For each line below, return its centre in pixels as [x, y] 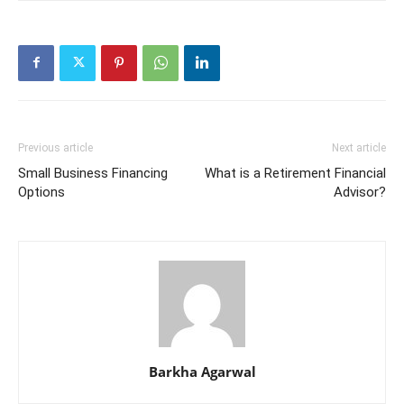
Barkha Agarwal [202, 371]
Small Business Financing [93, 173]
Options [41, 192]
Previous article [55, 147]
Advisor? [360, 192]
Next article [359, 147]
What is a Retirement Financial [295, 173]
